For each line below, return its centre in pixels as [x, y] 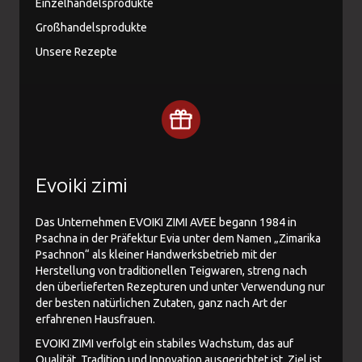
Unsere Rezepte [76, 52]
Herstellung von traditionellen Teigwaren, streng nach [171, 271]
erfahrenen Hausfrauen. [95, 320]
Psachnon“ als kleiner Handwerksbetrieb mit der [156, 255]
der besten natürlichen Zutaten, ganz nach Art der [161, 303]
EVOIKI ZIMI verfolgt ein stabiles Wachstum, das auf [164, 344]
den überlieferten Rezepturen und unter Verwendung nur [180, 287]
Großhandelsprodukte [91, 28]
